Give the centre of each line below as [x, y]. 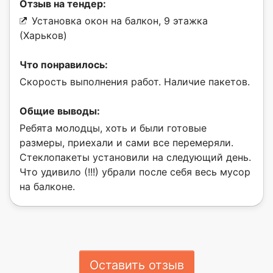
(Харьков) [43, 35]
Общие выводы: [60, 111]
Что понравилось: [64, 64]
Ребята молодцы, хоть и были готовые [113, 128]
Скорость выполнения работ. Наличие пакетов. [135, 81]
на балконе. [47, 186]
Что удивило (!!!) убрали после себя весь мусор [135, 172]
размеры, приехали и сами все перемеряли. [126, 142]
